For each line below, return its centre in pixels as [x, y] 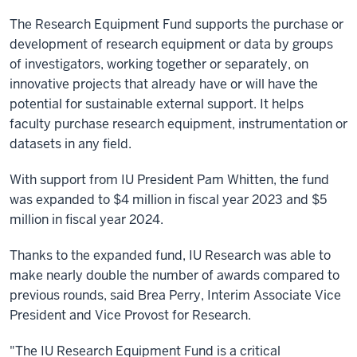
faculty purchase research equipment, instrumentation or [178, 124]
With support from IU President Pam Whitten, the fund [169, 180]
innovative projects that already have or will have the [164, 84]
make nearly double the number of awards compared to [175, 275]
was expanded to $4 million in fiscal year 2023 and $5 [168, 200]
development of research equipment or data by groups [171, 44]
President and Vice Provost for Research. [130, 315]
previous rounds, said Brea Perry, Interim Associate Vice [175, 295]
